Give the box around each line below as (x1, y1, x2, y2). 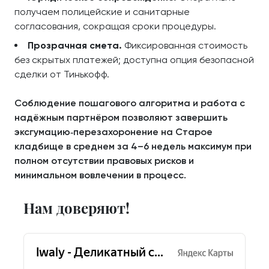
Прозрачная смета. (28, 40, 122, 51)
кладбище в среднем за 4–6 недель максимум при (14, 141, 252, 152)
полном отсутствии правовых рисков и (14, 155, 194, 166)
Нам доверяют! (23, 198, 130, 217)
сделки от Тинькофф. (14, 68, 109, 80)
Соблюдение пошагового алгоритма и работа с (14, 97, 245, 109)
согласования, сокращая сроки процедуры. (14, 20, 216, 32)
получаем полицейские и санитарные (14, 6, 190, 17)
